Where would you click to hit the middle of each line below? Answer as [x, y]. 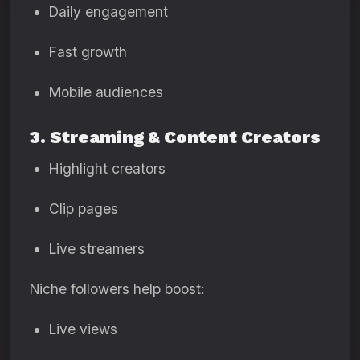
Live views [83, 329]
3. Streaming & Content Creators [175, 137]
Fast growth [88, 52]
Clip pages [84, 209]
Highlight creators [107, 168]
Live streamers [97, 249]
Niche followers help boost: [117, 289]
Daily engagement [108, 12]
